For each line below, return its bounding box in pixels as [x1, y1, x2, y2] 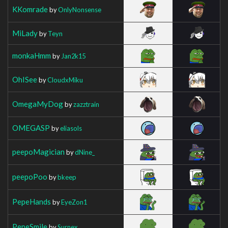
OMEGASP [12, 123, 50, 132]
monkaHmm [12, 50, 51, 60]
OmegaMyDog [12, 99, 63, 108]
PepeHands [12, 196, 51, 206]
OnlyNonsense [58, 5, 101, 14]
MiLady [12, 28, 38, 38]
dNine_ [75, 148, 95, 156]
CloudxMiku [47, 75, 83, 84]
